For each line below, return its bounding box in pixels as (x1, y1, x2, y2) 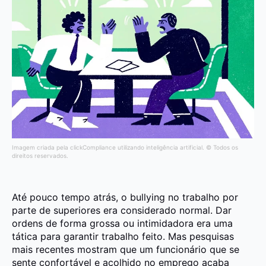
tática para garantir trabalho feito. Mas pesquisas (12, 230, 234, 242)
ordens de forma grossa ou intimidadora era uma (12, 217, 233, 229)
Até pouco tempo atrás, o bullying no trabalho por (12, 191, 238, 203)
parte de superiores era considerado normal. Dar (12, 204, 232, 216)
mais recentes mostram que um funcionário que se (12, 243, 239, 255)
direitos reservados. (12, 151, 68, 159)
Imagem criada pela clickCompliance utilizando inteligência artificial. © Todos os (12, 143, 238, 151)
